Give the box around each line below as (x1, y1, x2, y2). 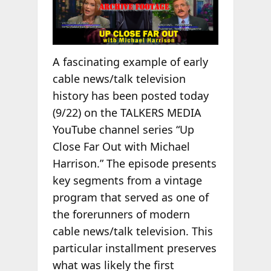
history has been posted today (52, 88, 209, 103)
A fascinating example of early (52, 54, 208, 70)
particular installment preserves (52, 241, 217, 256)
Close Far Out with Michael (52, 139, 190, 154)
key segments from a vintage (52, 173, 202, 188)
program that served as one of (52, 190, 209, 205)
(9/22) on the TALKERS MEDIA (52, 105, 201, 120)
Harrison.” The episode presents (52, 156, 217, 171)
